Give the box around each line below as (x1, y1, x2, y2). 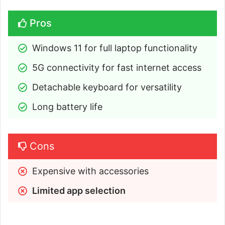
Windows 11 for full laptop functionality (32, 43, 197, 54)
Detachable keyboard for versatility (32, 82, 182, 93)
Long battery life (32, 101, 102, 113)
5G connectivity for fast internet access (32, 62, 201, 73)
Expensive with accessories (32, 166, 149, 177)
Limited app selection (32, 185, 126, 196)
